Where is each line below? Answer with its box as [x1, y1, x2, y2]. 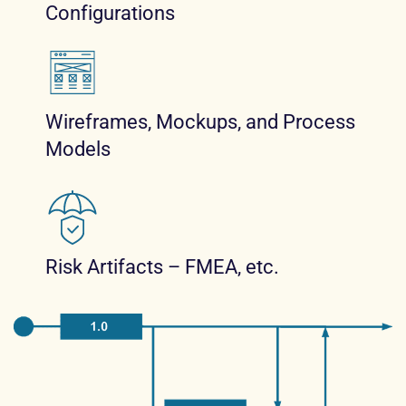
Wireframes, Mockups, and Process [45, 110, 355, 133]
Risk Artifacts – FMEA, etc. [45, 255, 279, 278]
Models [45, 137, 111, 160]
